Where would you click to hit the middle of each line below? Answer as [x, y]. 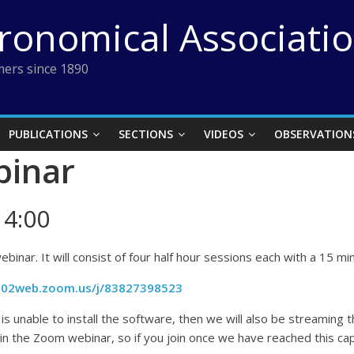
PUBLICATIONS [48, 134]
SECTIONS [146, 134]
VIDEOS [224, 134]
